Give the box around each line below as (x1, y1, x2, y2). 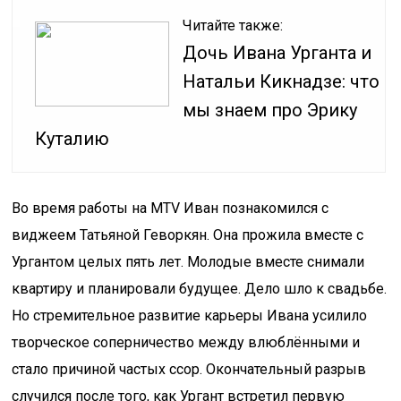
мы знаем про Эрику (183, 99, 358, 121)
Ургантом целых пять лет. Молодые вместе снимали (12, 253, 365, 270)
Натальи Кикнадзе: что (183, 71, 380, 92)
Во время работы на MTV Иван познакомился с (12, 200, 329, 217)
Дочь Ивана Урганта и (183, 42, 372, 64)
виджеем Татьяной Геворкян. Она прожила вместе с (12, 226, 364, 243)
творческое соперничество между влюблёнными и (12, 334, 361, 351)
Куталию (35, 128, 110, 149)
